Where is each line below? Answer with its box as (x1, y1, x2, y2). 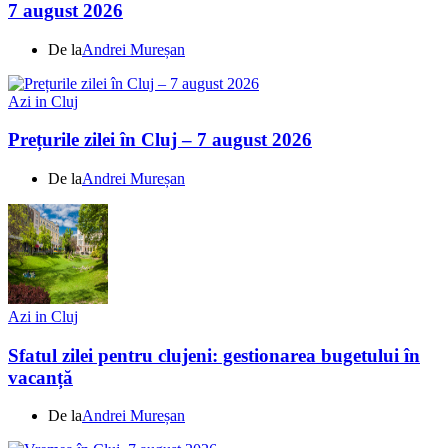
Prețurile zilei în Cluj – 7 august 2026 (8, 129, 312, 151)
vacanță (8, 366, 73, 388)
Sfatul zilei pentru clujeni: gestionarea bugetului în (8, 344, 420, 366)
